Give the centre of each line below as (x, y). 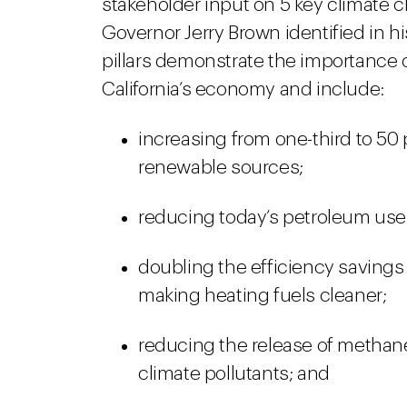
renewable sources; (221, 168)
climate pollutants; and (234, 374)
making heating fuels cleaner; (263, 296)
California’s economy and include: (243, 89)
